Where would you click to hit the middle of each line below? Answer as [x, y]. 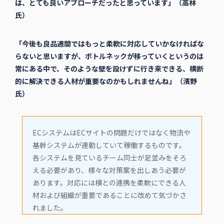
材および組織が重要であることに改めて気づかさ [109, 195]
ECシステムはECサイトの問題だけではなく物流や [111, 133]
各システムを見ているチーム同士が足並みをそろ [109, 158]
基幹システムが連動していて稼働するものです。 [109, 145]
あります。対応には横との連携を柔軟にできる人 [109, 183]
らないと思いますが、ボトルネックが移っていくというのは [109, 56]
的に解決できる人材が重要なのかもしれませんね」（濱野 [106, 81]
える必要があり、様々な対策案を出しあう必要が [109, 170]
